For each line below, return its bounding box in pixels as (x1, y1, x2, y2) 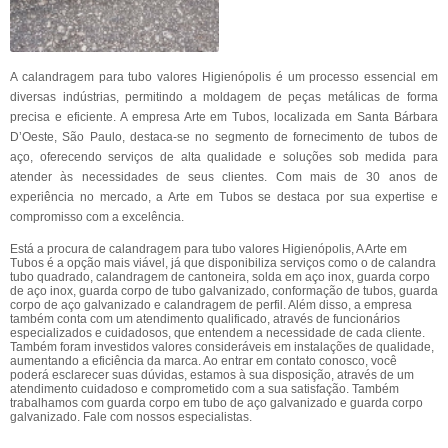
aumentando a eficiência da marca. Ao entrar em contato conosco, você (10, 354, 397, 368)
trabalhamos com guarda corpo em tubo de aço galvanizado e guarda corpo (10, 396, 423, 410)
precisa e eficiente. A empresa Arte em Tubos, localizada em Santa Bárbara (10, 110, 438, 124)
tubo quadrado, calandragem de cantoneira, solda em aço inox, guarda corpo (10, 270, 430, 284)
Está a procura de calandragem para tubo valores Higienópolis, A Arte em (10, 242, 407, 256)
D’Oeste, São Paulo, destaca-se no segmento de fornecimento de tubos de (10, 130, 438, 144)
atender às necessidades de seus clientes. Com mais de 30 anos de (10, 170, 438, 184)
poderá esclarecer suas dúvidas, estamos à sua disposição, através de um (10, 368, 414, 382)
